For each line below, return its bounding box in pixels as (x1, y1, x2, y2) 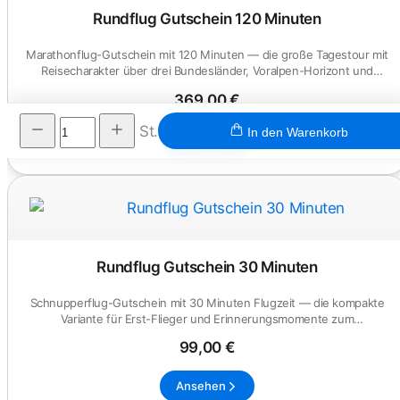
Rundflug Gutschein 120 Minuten (93, 10, 321, 29)
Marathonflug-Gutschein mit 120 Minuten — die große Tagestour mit (25, 47, 389, 62)
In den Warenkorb (246, 125, 348, 140)
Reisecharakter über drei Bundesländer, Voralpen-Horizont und (41, 63, 373, 79)
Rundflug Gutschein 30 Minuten (96, 257, 319, 276)
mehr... (188, 79, 226, 95)
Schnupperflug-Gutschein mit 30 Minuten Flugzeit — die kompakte (29, 295, 385, 310)
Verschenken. (171, 327, 244, 342)
